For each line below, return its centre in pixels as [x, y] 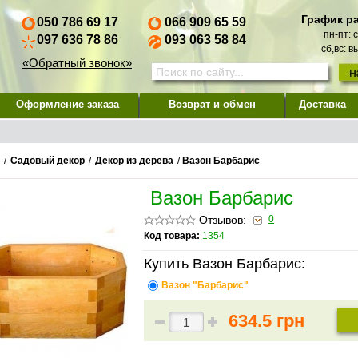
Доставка [322, 104]
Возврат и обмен [212, 104]
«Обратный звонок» [77, 63]
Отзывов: [223, 220]
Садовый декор [48, 161]
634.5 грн [267, 321]
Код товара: [172, 236]
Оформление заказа [67, 104]
